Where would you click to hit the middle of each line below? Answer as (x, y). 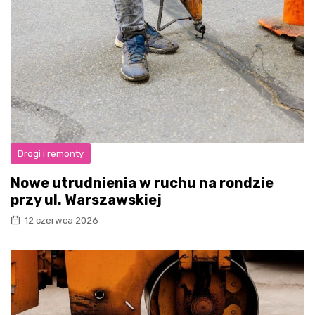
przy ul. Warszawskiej (86, 199)
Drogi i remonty (51, 153)
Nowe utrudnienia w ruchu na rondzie (142, 182)
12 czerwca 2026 (61, 220)
